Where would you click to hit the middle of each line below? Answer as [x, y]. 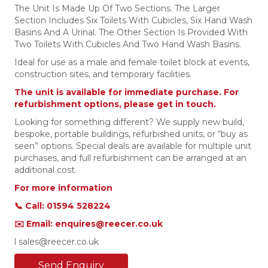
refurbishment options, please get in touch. [115, 104]
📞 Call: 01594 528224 [63, 206]
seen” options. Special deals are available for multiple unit [133, 146]
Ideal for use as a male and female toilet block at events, [132, 63]
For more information [63, 188]
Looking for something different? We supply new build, [129, 122]
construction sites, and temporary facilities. [103, 74]
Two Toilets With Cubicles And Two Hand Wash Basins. [128, 45]
